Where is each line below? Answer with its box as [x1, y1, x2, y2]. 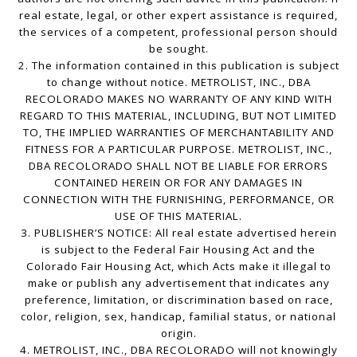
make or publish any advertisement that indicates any [27, 275, 330, 290]
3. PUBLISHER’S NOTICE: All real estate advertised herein [20, 225, 337, 240]
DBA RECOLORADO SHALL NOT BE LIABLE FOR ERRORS [29, 158, 328, 173]
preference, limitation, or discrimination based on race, [24, 292, 333, 307]
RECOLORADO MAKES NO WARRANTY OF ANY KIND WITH [25, 91, 332, 106]
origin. [160, 325, 197, 340]
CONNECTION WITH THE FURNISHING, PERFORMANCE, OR [22, 191, 335, 206]
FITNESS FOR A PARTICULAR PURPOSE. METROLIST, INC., [25, 141, 332, 156]
